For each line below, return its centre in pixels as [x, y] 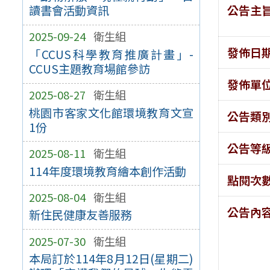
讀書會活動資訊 [69, 11]
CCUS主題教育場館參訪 [89, 69]
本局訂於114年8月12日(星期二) [111, 259]
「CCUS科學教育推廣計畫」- [111, 55]
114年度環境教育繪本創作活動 [107, 171]
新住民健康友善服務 [80, 215]
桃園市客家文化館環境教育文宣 [111, 112]
